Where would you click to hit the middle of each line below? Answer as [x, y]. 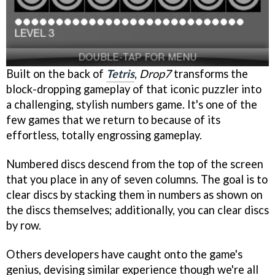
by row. [24, 225]
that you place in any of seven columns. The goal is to [137, 179]
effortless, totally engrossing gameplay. [104, 135]
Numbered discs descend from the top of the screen [135, 164]
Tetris [120, 74]
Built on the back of [56, 74]
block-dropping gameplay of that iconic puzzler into [134, 89]
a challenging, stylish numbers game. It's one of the [132, 105]
